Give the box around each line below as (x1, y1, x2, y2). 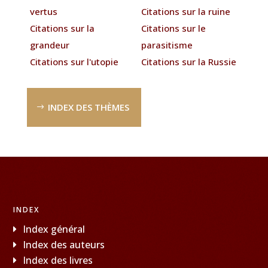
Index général (23, 222, 86, 236)
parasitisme (141, 38, 193, 51)
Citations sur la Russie (141, 55, 237, 68)
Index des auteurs (23, 237, 105, 251)
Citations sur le (141, 22, 206, 34)
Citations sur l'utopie (29, 55, 118, 68)
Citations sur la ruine (141, 5, 231, 17)
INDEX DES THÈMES (47, 100, 129, 113)
